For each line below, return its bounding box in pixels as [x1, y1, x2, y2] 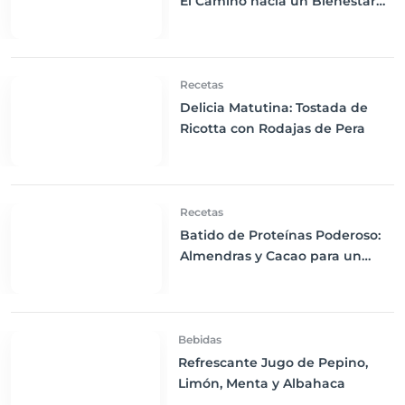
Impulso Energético [179, 268, 309, 285]
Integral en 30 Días [179, 14, 304, 30]
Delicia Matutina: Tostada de [179, 99, 368, 116]
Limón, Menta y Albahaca [177, 375, 345, 391]
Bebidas [177, 333, 221, 346]
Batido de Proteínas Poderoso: [179, 227, 381, 243]
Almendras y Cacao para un [179, 248, 362, 264]
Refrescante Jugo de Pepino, [177, 354, 368, 371]
